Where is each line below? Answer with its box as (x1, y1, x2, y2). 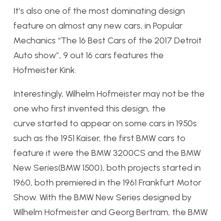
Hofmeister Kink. (13, 65, 76, 76)
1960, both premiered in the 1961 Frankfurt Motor (13, 177, 201, 188)
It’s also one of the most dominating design (13, 5, 185, 17)
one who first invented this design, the (13, 103, 166, 114)
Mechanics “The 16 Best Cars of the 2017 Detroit (13, 35, 202, 46)
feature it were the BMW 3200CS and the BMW (13, 147, 201, 159)
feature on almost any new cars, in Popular (13, 20, 183, 32)
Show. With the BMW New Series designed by (13, 192, 191, 203)
